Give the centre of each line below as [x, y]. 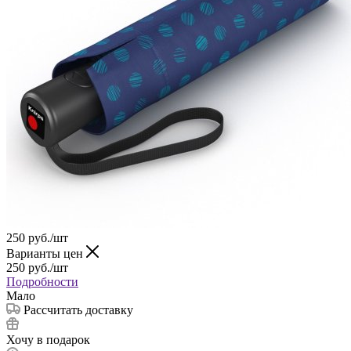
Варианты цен [46, 253]
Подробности [42, 281]
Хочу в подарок [48, 339]
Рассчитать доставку [78, 309]
